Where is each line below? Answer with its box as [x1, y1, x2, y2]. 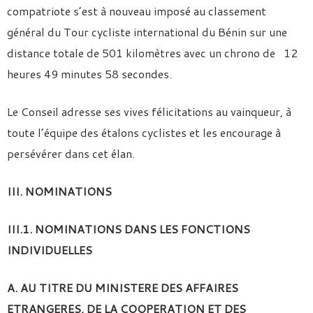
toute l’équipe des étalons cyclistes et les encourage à [7, 124, 281, 140]
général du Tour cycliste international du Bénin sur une [7, 24, 287, 40]
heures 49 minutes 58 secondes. [7, 66, 172, 82]
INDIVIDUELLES [7, 242, 92, 258]
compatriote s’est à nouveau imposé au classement [7, 3, 266, 19]
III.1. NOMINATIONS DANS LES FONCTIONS [7, 221, 250, 237]
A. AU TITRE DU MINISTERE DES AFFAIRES [7, 279, 238, 296]
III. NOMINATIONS [7, 183, 112, 199]
